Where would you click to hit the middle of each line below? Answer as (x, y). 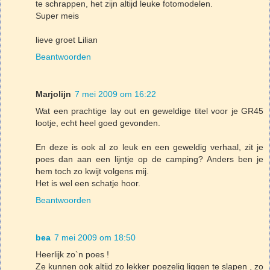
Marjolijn (53, 94)
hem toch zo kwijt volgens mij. (92, 171)
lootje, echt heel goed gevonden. (98, 123)
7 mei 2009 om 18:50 (95, 237)
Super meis (57, 15)
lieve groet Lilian (67, 39)
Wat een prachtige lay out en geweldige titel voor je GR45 (149, 111)
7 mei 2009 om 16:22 (115, 94)
